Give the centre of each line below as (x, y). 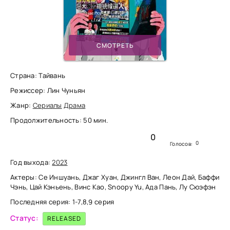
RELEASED (64, 218)
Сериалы (47, 105)
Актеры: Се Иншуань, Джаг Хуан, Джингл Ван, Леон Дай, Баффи (115, 177)
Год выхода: (31, 162)
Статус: (24, 218)
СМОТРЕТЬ (115, 45)
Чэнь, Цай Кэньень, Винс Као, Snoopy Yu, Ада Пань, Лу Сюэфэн (113, 187)
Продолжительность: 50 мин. (59, 120)
